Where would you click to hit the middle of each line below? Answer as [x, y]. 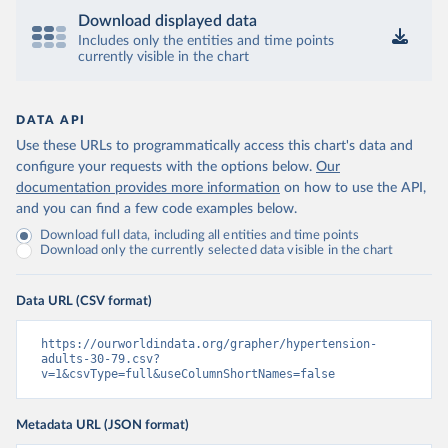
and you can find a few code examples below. [156, 209]
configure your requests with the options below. [164, 167]
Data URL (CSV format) [84, 301]
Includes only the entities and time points [206, 41]
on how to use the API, [355, 188]
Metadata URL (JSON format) [102, 425]
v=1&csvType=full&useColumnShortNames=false [188, 374]
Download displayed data [167, 21]
